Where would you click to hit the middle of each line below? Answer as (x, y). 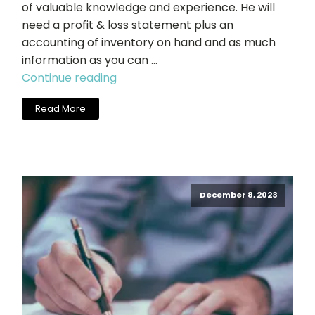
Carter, (136, 95)
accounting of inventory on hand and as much (149, 43)
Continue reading (69, 78)
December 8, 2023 (238, 195)
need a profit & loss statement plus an (128, 25)
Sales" (132, 165)
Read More (61, 108)
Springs (136, 130)
